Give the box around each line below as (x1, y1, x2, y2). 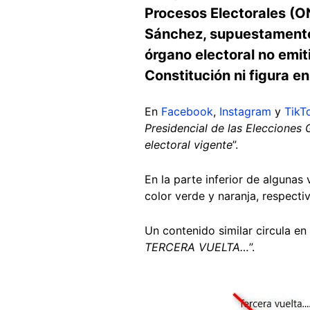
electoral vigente (145, 137, 232, 152)
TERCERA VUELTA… (145, 239, 249, 254)
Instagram (219, 104, 271, 118)
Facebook (161, 104, 213, 118)
